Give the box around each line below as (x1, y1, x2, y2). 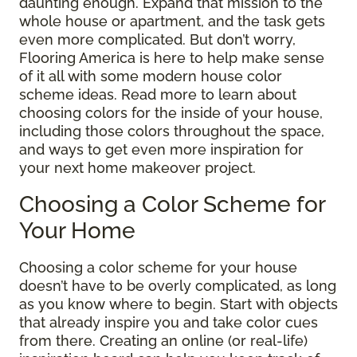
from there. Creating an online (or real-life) (19, 332, 308, 349)
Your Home (19, 218, 135, 244)
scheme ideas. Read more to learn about (19, 86, 296, 103)
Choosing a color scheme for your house (19, 259, 297, 276)
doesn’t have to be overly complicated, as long (19, 277, 336, 294)
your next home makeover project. (19, 159, 256, 176)
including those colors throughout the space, (19, 123, 324, 139)
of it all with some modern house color (19, 68, 282, 84)
